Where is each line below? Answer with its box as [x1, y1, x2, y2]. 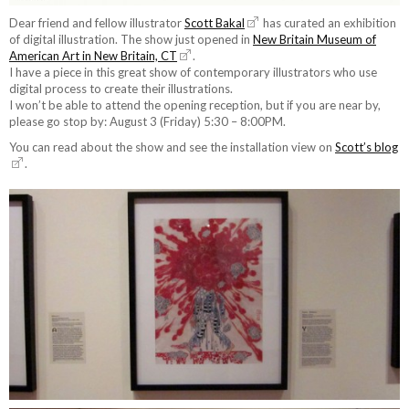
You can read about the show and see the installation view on [9, 140, 335, 155]
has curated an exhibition [260, 16, 396, 31]
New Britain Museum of [253, 32, 376, 47]
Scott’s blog [335, 140, 398, 155]
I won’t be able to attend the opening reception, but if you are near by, [9, 98, 381, 113]
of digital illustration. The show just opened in [9, 32, 253, 47]
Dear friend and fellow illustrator [9, 16, 184, 31]
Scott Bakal [184, 16, 245, 31]
